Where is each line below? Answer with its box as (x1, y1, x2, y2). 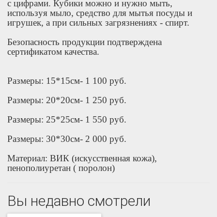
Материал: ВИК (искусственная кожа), (7, 153, 157, 163)
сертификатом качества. (7, 46, 99, 57)
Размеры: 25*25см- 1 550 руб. (7, 114, 126, 124)
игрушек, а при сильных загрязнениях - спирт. (7, 17, 189, 28)
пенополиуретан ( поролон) (7, 163, 115, 173)
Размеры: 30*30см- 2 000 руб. (7, 134, 126, 144)
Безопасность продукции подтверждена (7, 37, 162, 47)
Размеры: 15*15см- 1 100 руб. (7, 76, 126, 86)
